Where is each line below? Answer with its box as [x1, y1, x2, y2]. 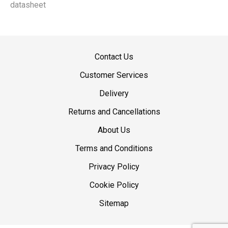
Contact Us [95, 52, 133, 62]
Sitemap [99, 198, 129, 209]
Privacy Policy [89, 162, 139, 172]
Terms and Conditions [75, 144, 153, 154]
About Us [98, 125, 130, 135]
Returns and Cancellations [68, 107, 160, 117]
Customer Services [80, 70, 148, 80]
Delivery [99, 89, 129, 99]
